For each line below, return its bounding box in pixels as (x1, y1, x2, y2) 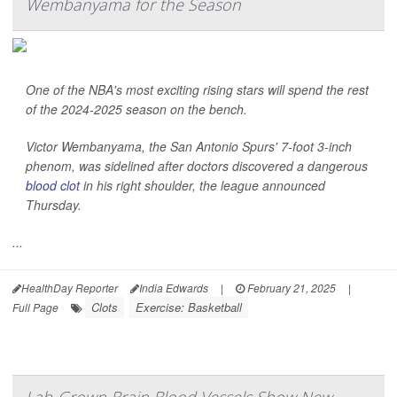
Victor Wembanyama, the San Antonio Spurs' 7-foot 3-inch (26, 137, 352, 156)
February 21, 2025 (245, 280, 336, 296)
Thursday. (26, 196, 82, 214)
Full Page (12, 300, 58, 315)
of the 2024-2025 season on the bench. (26, 100, 247, 119)
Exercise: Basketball (136, 299, 242, 316)
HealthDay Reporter (21, 280, 118, 296)
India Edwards (139, 280, 208, 296)
